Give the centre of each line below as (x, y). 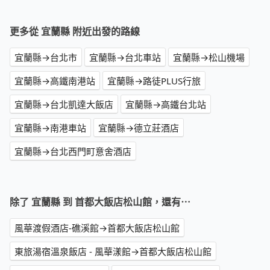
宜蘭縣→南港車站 (50, 128)
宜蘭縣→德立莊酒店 (139, 128)
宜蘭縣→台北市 (46, 58)
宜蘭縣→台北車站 (125, 58)
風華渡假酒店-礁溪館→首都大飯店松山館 (97, 228)
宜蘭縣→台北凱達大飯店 (64, 105)
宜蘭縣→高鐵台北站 (166, 105)
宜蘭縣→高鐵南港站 (55, 81)
